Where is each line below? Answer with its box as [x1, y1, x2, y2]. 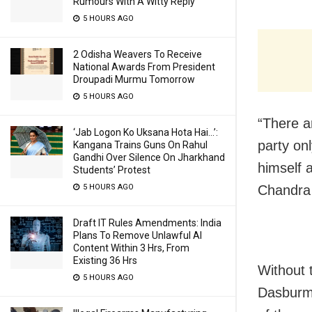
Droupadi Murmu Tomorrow [73, 74, 195, 85]
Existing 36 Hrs [73, 255, 137, 266]
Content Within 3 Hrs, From [73, 242, 189, 253]
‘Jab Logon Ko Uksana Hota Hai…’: [73, 127, 218, 138]
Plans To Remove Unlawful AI [73, 230, 202, 241]
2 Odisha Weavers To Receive [73, 49, 202, 60]
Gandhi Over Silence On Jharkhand [73, 152, 225, 163]
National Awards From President [73, 61, 215, 72]
